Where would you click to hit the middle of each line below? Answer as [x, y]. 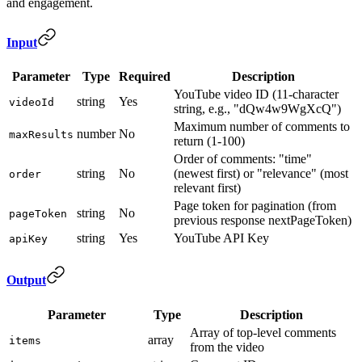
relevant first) [207, 188]
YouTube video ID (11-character [256, 95]
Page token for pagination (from [255, 206]
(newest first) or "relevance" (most [261, 174]
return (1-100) [209, 141]
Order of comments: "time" [243, 159]
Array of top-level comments [263, 332]
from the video [227, 347]
